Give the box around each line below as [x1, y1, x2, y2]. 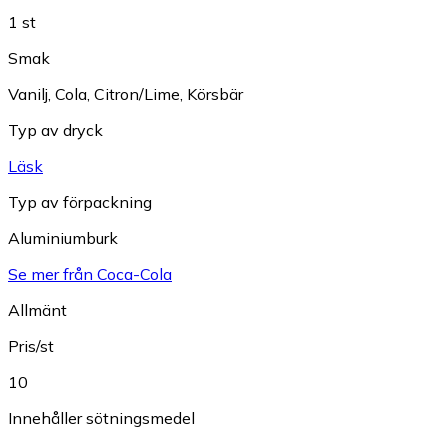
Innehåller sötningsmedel [8, 407, 195, 428]
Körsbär [187, 83, 243, 104]
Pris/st [8, 335, 54, 356]
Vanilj [8, 83, 48, 104]
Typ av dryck [8, 119, 103, 140]
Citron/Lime [94, 83, 180, 104]
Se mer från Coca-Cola [8, 263, 172, 284]
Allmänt [8, 299, 67, 320]
